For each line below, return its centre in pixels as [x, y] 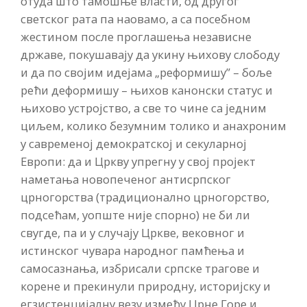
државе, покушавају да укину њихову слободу [150, 55]
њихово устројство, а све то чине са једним [144, 108]
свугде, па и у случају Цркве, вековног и [133, 233]
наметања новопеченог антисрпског [126, 180]
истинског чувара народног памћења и [133, 251]
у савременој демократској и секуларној [134, 144]
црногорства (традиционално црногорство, [145, 197]
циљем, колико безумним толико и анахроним [153, 126]
